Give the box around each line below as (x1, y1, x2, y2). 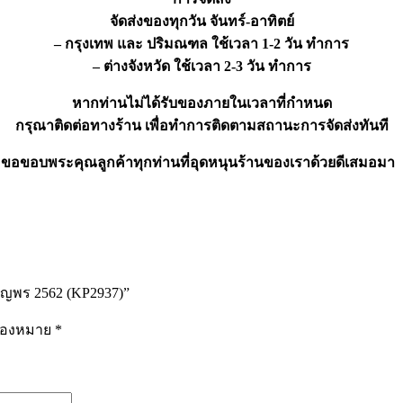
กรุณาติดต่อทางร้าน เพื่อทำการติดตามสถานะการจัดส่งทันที (14, 118, 389, 134)
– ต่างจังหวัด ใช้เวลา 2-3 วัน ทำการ (92, 58, 311, 75)
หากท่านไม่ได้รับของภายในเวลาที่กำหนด (71, 95, 332, 112)
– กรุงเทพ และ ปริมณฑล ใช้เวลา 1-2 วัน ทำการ (54, 36, 349, 52)
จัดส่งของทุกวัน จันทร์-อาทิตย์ (109, 13, 294, 30)
